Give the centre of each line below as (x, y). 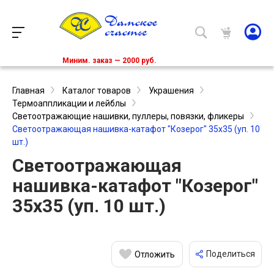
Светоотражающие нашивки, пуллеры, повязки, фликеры (128, 117)
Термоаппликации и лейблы (69, 104)
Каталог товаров (97, 91)
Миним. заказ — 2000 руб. (109, 61)
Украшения (171, 91)
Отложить (155, 254)
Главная (28, 91)
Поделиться (231, 254)
